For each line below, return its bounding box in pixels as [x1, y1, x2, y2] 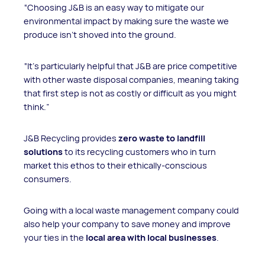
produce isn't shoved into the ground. [24, 28, 176, 40]
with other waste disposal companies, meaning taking [24, 73, 239, 85]
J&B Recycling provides [24, 132, 117, 144]
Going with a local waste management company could [24, 204, 239, 216]
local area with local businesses [84, 231, 216, 243]
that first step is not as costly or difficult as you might [24, 87, 237, 99]
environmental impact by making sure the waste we [24, 15, 229, 27]
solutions [24, 146, 63, 157]
